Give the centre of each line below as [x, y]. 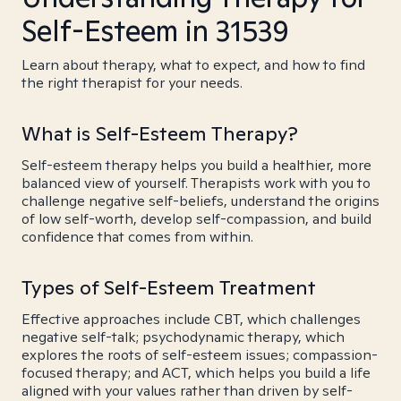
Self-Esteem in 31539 [155, 30]
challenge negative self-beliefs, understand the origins [200, 201]
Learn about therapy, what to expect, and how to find [193, 65]
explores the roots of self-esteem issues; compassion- [200, 355]
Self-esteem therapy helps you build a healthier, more [196, 165]
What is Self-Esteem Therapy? [160, 133]
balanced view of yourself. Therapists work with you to [196, 183]
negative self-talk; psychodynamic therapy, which [183, 337]
